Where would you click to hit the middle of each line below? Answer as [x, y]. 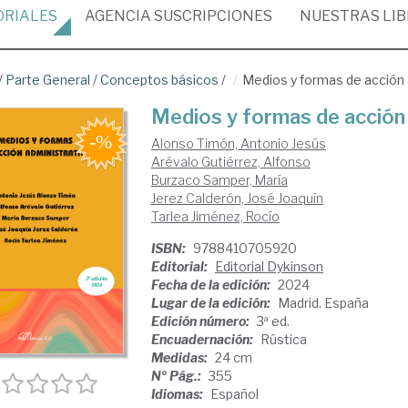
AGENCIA [118, 16]
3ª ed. [273, 321]
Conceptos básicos [159, 80]
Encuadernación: [203, 339]
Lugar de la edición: [212, 303]
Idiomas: [178, 394]
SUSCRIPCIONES [212, 16]
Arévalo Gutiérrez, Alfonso [230, 162]
